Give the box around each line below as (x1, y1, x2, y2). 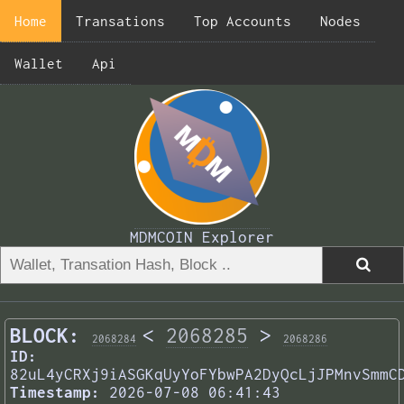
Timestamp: (10, 383, 100, 402)
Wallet (14, 55, 63, 71)
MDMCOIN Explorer (130, 228, 274, 246)
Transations (76, 13, 165, 29)
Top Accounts (194, 13, 291, 29)
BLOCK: (10, 324, 80, 348)
